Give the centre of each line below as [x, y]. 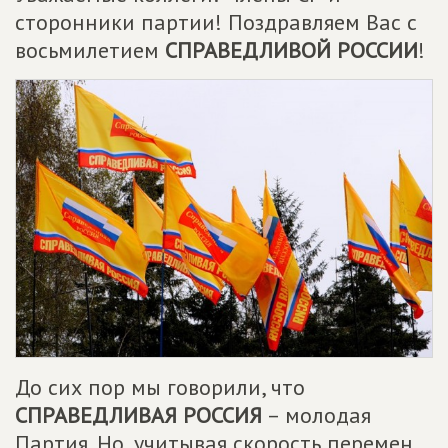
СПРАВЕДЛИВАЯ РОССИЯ [138, 414]
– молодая [316, 414]
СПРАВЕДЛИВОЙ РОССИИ [291, 50]
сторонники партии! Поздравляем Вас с [216, 22]
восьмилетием [90, 50]
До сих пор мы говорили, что [160, 386]
